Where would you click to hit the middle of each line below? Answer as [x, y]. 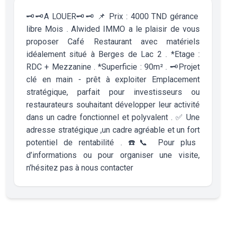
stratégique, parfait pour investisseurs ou [113, 92]
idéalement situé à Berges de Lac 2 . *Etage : [113, 54]
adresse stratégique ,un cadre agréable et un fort [113, 130]
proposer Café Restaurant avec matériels [113, 41]
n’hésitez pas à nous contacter [80, 167]
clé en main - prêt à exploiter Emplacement [113, 79]
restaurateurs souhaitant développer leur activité [113, 104]
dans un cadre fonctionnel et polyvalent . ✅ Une [113, 117]
